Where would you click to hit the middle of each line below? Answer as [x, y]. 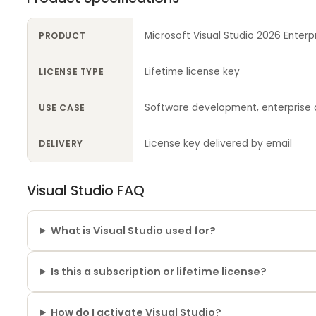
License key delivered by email [218, 144]
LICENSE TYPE [71, 72]
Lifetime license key [192, 72]
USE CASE [62, 108]
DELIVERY [61, 144]
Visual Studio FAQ [85, 191]
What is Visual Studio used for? [134, 231]
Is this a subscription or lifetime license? [159, 272]
